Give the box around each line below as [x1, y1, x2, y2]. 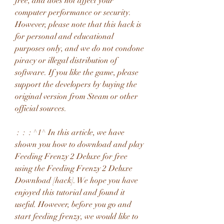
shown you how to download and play [15, 139, 143, 149]
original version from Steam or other [15, 91, 138, 101]
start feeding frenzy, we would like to [15, 211, 138, 221]
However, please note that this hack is [15, 19, 141, 29]
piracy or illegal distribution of [15, 55, 117, 65]
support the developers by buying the [15, 79, 137, 89]
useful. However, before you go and [15, 199, 131, 209]
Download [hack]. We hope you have [15, 175, 138, 185]
